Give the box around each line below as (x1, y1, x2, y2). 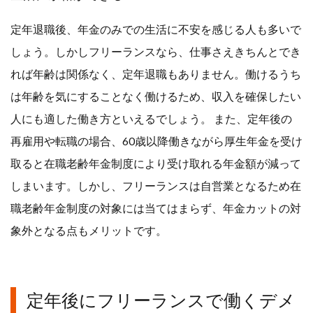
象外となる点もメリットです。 (10, 223, 167, 237)
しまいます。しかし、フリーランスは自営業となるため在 (10, 178, 301, 192)
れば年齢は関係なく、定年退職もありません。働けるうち (10, 66, 301, 80)
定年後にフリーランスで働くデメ (27, 289, 296, 310)
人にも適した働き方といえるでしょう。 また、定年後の (10, 111, 292, 125)
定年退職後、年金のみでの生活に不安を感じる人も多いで (10, 22, 301, 36)
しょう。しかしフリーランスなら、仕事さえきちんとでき (10, 44, 301, 58)
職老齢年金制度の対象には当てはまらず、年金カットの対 (10, 201, 301, 214)
